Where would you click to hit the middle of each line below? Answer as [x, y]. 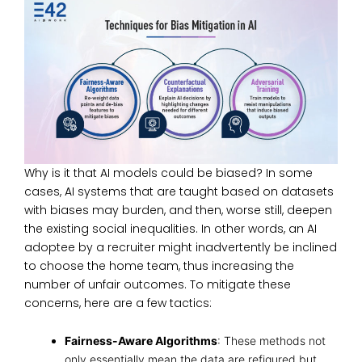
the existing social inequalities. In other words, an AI [170, 229]
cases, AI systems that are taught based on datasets [179, 192]
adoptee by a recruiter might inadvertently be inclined [181, 248]
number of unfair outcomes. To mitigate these [158, 285]
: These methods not [271, 341]
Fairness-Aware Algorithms [141, 341]
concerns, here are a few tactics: [118, 303]
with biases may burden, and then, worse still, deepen [178, 210]
